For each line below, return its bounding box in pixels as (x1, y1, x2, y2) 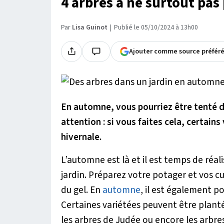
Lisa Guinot (72, 22, 107, 32)
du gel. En (61, 182, 102, 197)
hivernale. (61, 129, 101, 144)
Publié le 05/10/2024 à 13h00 (114, 22, 198, 32)
